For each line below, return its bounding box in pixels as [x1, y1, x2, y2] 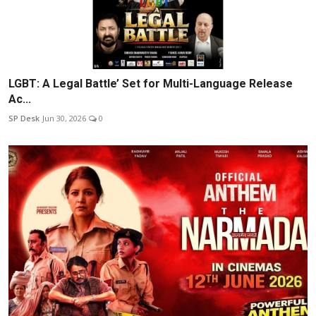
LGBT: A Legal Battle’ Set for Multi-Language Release [8, 77, 293, 91]
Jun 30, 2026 [42, 113, 86, 124]
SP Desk [8, 113, 39, 124]
